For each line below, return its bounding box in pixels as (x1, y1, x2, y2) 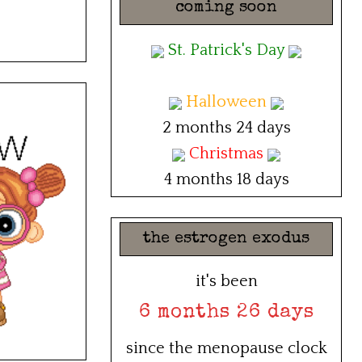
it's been (195, 272, 258, 291)
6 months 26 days (138, 303, 314, 323)
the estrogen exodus (143, 231, 309, 248)
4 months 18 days (163, 170, 289, 189)
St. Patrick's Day (168, 41, 284, 60)
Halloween (186, 93, 267, 112)
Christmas (189, 145, 263, 163)
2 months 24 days (162, 119, 291, 137)
